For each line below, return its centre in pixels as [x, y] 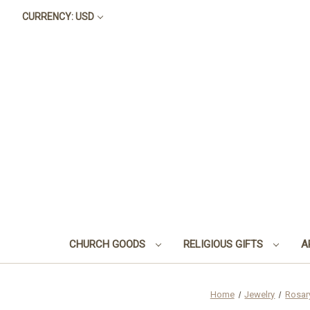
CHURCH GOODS [108, 244]
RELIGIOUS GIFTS [224, 244]
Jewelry [260, 294]
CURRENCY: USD [58, 17]
